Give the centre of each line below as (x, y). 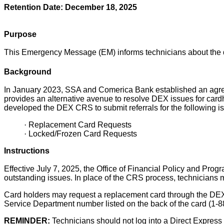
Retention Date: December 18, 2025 (70, 7)
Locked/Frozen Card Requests (83, 133)
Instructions (27, 150)
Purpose (20, 34)
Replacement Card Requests (80, 124)
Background (28, 71)
